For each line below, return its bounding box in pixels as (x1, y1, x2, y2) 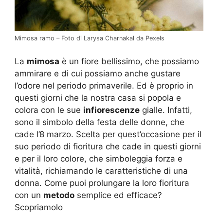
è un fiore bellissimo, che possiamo (59, 56, 199, 66)
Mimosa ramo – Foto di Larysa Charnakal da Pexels (15, 35, 164, 42)
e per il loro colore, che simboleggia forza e (15, 153, 182, 163)
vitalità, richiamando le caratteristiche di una (15, 165, 188, 176)
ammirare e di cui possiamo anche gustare (15, 68, 181, 78)
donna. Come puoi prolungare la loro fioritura (15, 178, 189, 188)
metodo (43, 190, 74, 200)
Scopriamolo (15, 202, 63, 212)
